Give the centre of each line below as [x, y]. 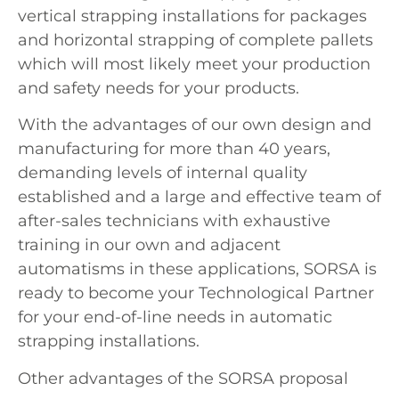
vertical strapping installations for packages [192, 16]
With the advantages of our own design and [195, 125]
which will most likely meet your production [194, 64]
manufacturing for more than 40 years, [174, 149]
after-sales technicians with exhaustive [174, 221]
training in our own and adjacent [149, 245]
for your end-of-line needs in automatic [175, 318]
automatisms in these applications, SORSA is [197, 269]
